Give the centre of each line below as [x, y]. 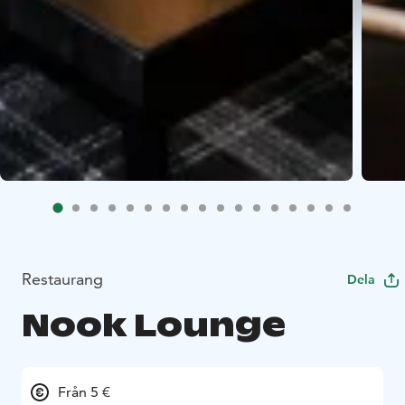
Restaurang [62, 279]
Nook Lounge [154, 325]
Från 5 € [84, 391]
